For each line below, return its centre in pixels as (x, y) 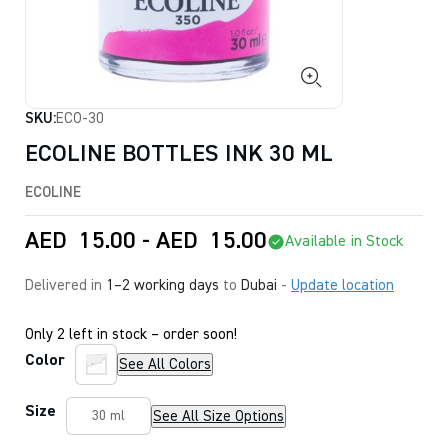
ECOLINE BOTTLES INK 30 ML (179, 154)
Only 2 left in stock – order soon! (131, 334)
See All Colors (165, 364)
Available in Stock (344, 241)
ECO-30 (80, 118)
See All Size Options (218, 416)
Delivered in (65, 285)
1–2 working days (162, 285)
